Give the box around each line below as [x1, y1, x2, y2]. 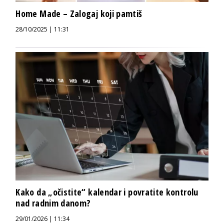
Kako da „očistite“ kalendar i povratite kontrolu [15, 185, 198, 198]
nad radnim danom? [15, 196, 91, 209]
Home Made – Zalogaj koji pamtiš [15, 7, 142, 20]
